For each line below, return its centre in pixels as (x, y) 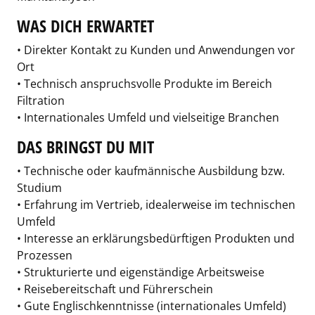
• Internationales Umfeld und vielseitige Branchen (148, 117)
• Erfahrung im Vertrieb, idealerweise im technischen (156, 205)
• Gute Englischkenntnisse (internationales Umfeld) (152, 306)
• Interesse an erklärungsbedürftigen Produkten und (156, 238)
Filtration (41, 101)
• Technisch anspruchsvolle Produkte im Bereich (144, 84)
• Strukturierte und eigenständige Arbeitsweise (141, 272)
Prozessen (45, 255)
